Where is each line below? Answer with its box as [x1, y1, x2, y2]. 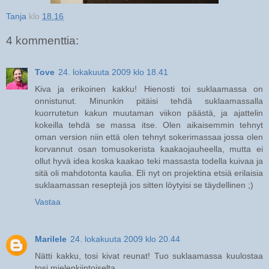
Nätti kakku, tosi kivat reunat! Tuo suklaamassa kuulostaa [35, 250, 263, 261]
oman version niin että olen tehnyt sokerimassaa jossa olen [35, 131, 263, 142]
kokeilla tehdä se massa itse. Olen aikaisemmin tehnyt [35, 119, 263, 130]
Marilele [35, 234, 67, 244]
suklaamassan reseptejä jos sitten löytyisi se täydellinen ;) [35, 180, 253, 190]
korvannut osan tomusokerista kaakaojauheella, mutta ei [35, 144, 263, 154]
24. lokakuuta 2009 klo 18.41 [58, 67, 168, 77]
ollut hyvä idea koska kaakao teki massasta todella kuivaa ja [35, 156, 263, 166]
